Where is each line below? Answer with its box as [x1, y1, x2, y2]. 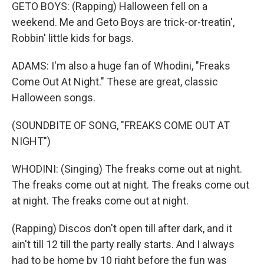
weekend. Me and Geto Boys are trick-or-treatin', [12, 16, 235, 28]
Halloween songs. [12, 91, 95, 104]
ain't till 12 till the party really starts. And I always [12, 238, 235, 250]
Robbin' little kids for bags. [12, 32, 134, 44]
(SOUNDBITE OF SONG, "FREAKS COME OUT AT [12, 119, 230, 131]
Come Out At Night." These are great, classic [12, 75, 218, 88]
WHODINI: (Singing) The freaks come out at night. [12, 163, 242, 175]
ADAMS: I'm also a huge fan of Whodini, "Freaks [12, 60, 230, 72]
